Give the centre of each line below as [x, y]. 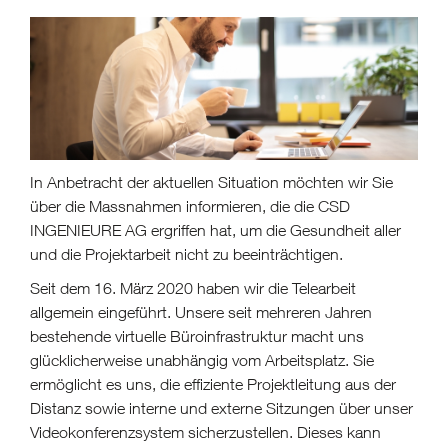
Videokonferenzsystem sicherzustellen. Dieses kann [205, 432]
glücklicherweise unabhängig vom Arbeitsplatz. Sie [202, 360]
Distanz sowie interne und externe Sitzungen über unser [221, 408]
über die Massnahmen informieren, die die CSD [190, 206]
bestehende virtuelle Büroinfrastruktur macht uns [197, 336]
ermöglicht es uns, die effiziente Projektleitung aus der [213, 384]
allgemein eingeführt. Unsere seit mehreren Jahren [201, 312]
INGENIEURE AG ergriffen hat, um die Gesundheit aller [215, 230]
